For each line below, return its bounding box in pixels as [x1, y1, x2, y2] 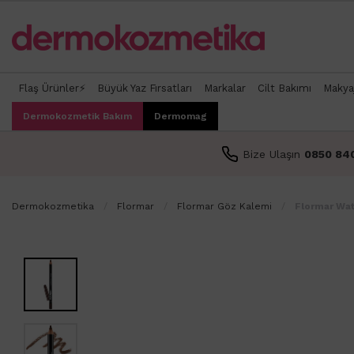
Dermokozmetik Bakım [23, 111, 132, 122]
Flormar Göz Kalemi [177, 200, 272, 212]
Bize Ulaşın [243, 147, 304, 160]
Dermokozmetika [12, 200, 94, 212]
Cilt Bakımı [257, 81, 311, 94]
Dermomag [154, 111, 207, 122]
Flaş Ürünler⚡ [17, 81, 85, 94]
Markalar [203, 81, 246, 94]
